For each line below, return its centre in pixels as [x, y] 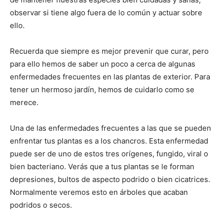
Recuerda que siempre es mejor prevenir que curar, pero [109, 51]
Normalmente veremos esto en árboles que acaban [99, 192]
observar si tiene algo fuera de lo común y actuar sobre [106, 12]
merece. [24, 102]
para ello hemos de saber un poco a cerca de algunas [103, 64]
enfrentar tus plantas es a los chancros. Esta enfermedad [109, 141]
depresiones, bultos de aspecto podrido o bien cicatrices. [110, 179]
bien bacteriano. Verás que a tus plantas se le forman [102, 166]
